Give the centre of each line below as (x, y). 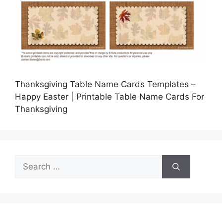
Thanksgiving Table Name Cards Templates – (105, 84)
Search (28, 161)
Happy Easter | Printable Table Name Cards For (110, 97)
